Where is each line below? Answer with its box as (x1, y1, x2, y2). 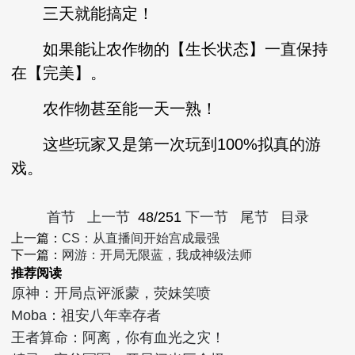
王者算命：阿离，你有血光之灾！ (11, 330, 226, 345)
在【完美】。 (11, 64, 107, 82)
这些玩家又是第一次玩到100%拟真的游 (11, 136, 322, 153)
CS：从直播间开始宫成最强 (62, 231, 220, 245)
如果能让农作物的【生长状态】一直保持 (11, 40, 329, 58)
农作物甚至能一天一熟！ (11, 100, 218, 117)
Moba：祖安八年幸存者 (11, 307, 162, 323)
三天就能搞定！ (11, 5, 155, 22)
